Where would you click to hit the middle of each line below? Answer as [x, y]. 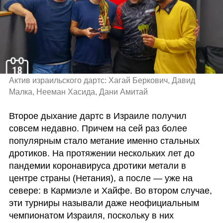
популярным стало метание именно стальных [104, 141]
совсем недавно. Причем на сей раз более [98, 128]
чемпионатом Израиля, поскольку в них [91, 215]
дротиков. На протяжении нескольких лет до [102, 153]
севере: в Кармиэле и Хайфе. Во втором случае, [110, 190]
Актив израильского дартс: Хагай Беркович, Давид [102, 81]
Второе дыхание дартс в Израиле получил [98, 116]
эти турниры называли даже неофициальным [104, 203]
